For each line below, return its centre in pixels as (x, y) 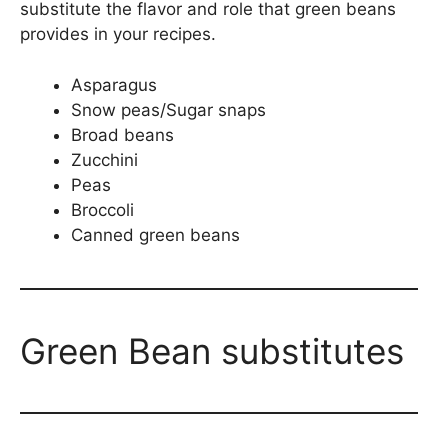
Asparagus (114, 84)
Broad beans (122, 134)
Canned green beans (155, 234)
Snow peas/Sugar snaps (168, 109)
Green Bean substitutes (212, 350)
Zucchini (104, 159)
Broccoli (102, 209)
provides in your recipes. (118, 34)
